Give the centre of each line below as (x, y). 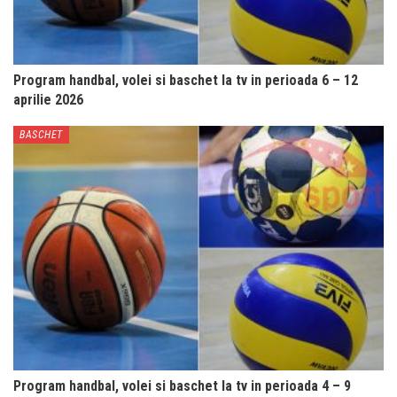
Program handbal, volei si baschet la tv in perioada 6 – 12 (186, 80)
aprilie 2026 (48, 99)
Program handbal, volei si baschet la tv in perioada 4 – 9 (182, 385)
